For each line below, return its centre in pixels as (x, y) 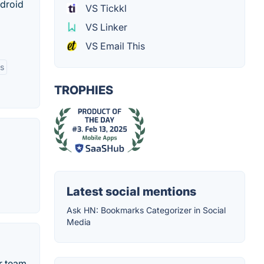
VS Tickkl (105, 9)
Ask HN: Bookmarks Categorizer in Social (146, 210)
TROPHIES (84, 90)
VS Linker (105, 27)
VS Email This (114, 46)
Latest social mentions (131, 192)
